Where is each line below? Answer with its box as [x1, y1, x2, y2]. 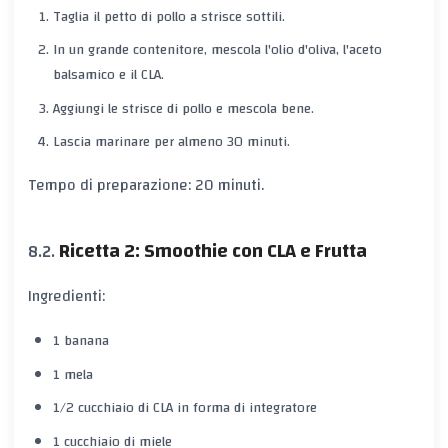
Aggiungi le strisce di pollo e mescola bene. [52, 95, 314, 122]
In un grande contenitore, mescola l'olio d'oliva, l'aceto [52, 37, 382, 64]
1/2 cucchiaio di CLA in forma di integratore [52, 395, 317, 422]
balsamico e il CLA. [52, 62, 164, 89]
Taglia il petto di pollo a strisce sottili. [52, 3, 285, 30]
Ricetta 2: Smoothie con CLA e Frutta [59, 232, 367, 269]
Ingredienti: [28, 282, 105, 311]
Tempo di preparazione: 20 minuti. [28, 171, 264, 200]
